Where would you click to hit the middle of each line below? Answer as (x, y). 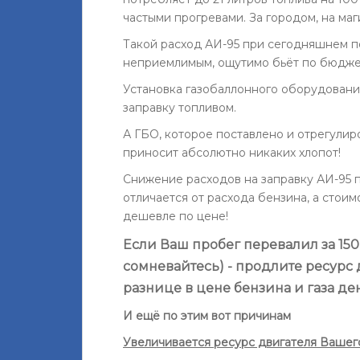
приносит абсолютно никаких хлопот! (232, 152)
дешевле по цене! (176, 216)
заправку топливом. (180, 107)
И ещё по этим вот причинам (207, 315)
